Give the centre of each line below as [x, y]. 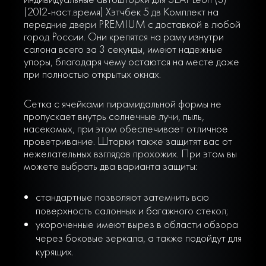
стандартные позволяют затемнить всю [122, 197]
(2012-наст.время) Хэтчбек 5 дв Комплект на [121, 11]
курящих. [54, 252]
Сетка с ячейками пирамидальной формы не [122, 104]
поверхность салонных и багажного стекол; [132, 211]
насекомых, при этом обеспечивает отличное [126, 129]
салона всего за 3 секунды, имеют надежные [123, 49]
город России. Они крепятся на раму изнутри [123, 36]
